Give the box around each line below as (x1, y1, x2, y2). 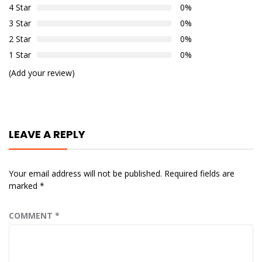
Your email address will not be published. (9, 168, 162, 180)
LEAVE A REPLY (9, 127, 85, 142)
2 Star (9, 33, 31, 45)
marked (9, 180, 40, 192)
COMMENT (9, 210, 55, 222)
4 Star (9, 2, 31, 13)
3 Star (9, 18, 31, 29)
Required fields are (164, 168, 235, 180)
